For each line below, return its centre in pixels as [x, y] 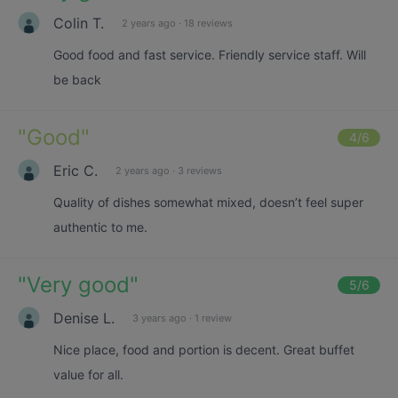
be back [77, 80]
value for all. [88, 374]
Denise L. [84, 318]
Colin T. [79, 23]
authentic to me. [100, 227]
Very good [78, 285]
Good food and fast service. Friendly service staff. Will [210, 55]
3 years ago [159, 318]
